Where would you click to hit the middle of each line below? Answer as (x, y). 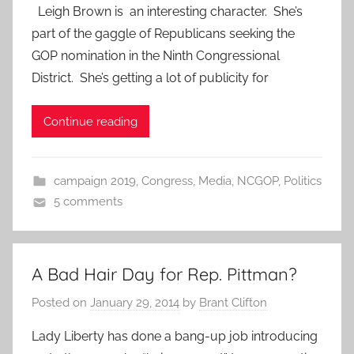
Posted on (61, 302)
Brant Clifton (233, 302)
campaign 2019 (94, 181)
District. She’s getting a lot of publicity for (150, 78)
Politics (302, 181)
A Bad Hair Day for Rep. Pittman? (164, 275)
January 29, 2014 (135, 302)
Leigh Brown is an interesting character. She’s (167, 12)
